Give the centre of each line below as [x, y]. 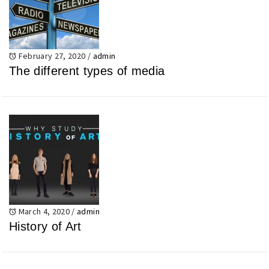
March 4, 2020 [44, 211]
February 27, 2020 [52, 56]
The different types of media [87, 71]
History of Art [45, 227]
